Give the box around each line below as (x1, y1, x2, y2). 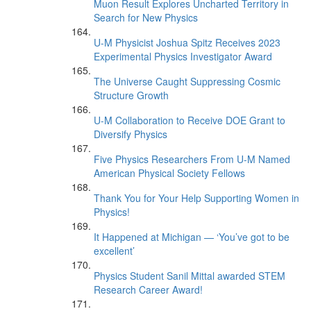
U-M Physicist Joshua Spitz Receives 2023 (94, 35, 280, 49)
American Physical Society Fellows (94, 166, 245, 180)
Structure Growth (94, 88, 169, 102)
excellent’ (94, 244, 135, 258)
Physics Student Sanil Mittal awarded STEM (94, 269, 285, 283)
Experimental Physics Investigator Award (94, 49, 272, 63)
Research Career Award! (94, 283, 203, 296)
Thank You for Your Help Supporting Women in (94, 191, 299, 205)
